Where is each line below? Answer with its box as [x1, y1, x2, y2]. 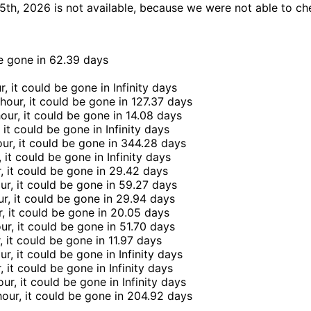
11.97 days [108, 233, 162, 248]
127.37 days [131, 94, 192, 109]
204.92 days [127, 289, 192, 303]
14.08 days [126, 108, 182, 123]
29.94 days [116, 192, 175, 206]
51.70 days [119, 219, 175, 234]
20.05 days [110, 205, 169, 220]
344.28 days [121, 136, 186, 151]
